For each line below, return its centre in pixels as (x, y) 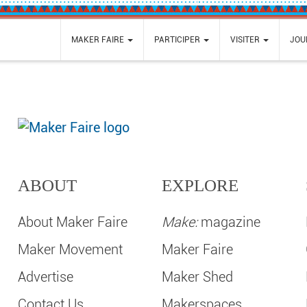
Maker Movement (70, 249)
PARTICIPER (178, 40)
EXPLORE (200, 185)
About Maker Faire (72, 222)
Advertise (45, 277)
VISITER (246, 40)
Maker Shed (197, 277)
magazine (229, 222)
